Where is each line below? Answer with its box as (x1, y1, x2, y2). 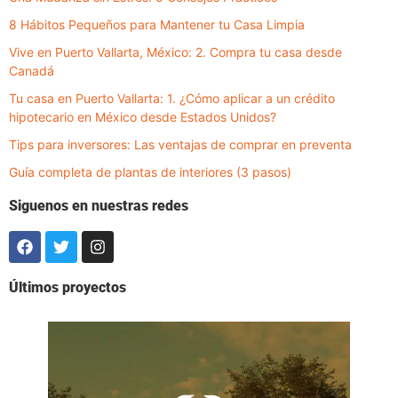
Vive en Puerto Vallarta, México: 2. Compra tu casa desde (9, 44, 342, 60)
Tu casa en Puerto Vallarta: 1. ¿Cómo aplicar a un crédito (9, 90, 335, 106)
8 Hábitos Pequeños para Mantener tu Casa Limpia (9, 16, 305, 32)
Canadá (9, 62, 54, 78)
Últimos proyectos (9, 278, 126, 296)
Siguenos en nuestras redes (9, 196, 188, 214)
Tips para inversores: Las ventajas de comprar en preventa (9, 136, 352, 152)
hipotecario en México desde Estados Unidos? (9, 108, 276, 124)
